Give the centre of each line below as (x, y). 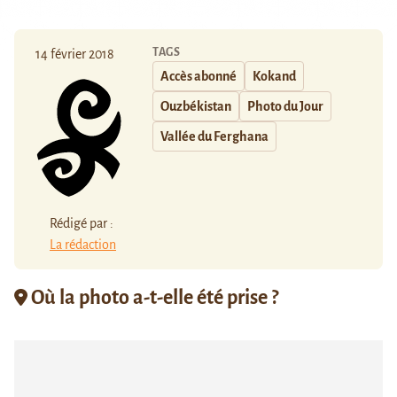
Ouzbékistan (196, 107)
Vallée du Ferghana (214, 137)
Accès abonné (198, 77)
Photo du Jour (285, 107)
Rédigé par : (82, 223)
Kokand (274, 77)
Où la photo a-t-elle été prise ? (153, 297)
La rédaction (83, 244)
